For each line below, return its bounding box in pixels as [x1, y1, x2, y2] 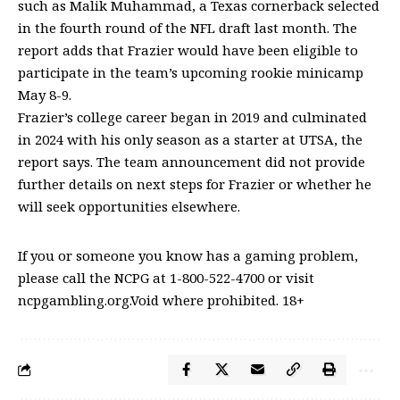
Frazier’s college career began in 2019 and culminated [18, 108, 367, 126]
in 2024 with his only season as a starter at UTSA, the [18, 130, 362, 148]
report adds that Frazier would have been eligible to [18, 41, 358, 59]
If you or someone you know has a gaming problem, [18, 246, 358, 264]
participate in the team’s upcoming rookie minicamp [18, 63, 363, 81]
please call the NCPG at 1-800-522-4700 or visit [18, 269, 314, 287]
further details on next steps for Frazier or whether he [18, 175, 371, 193]
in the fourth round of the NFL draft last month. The [18, 19, 357, 37]
